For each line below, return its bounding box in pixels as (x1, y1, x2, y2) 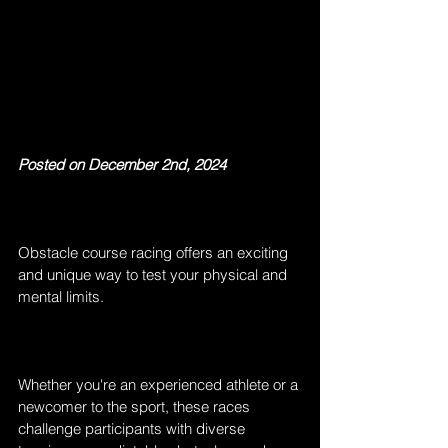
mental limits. (18, 287, 104, 307)
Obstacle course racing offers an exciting (18, 243, 292, 263)
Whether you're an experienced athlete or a (18, 375, 302, 395)
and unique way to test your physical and (18, 265, 291, 285)
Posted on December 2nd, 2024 (18, 155, 226, 175)
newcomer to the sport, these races (18, 397, 254, 417)
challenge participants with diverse (18, 419, 249, 439)
